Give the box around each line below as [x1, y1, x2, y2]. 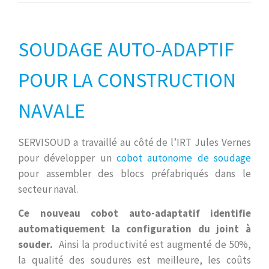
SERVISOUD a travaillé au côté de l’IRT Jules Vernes [18, 135, 251, 149]
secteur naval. [18, 182, 78, 196]
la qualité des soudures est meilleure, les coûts [18, 253, 251, 267]
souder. [18, 237, 53, 251]
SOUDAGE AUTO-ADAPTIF [18, 36, 234, 62]
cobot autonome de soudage [116, 151, 251, 165]
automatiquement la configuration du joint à [18, 222, 251, 235]
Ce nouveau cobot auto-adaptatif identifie [18, 206, 251, 220]
